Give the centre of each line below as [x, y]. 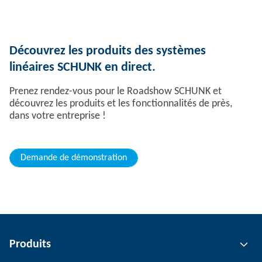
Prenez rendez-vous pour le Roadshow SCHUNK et [116, 92]
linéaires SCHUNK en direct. [82, 68]
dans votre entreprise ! [58, 116]
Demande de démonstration [74, 158]
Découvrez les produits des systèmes [108, 51]
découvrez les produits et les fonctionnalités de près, [121, 104]
